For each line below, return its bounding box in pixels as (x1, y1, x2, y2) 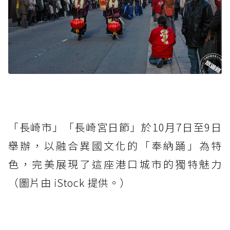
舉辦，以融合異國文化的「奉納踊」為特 (8, 138, 222, 154)
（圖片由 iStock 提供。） (8, 175, 130, 190)
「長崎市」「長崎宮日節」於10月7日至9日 (8, 120, 222, 135)
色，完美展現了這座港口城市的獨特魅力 (8, 157, 222, 172)
